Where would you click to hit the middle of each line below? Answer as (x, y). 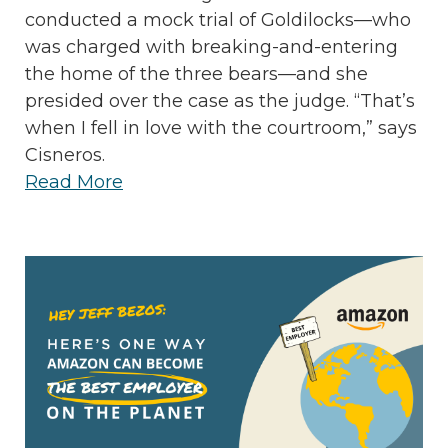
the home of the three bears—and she (196, 74)
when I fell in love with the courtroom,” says (221, 128)
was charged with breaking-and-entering (211, 47)
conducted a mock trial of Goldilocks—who (218, 20)
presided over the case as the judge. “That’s (220, 101)
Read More (74, 182)
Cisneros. (65, 155)
